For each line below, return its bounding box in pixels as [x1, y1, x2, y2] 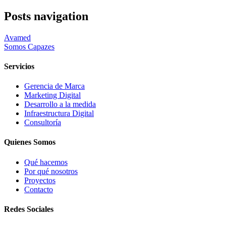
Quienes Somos [4, 138, 55, 147]
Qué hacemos [24, 157, 68, 166]
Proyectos [24, 176, 55, 185]
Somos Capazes [4, 42, 54, 51]
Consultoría [24, 118, 61, 127]
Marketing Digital [24, 91, 81, 100]
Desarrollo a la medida [24, 100, 96, 109]
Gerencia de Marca [24, 82, 85, 91]
